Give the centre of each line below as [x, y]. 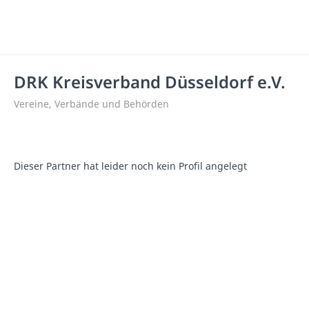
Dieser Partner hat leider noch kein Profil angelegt [130, 166]
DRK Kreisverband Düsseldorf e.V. [150, 82]
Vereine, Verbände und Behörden [91, 104]
